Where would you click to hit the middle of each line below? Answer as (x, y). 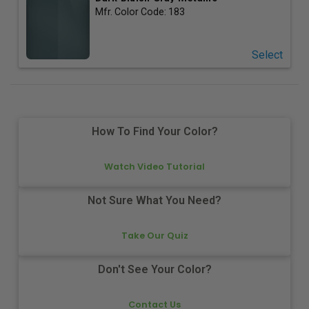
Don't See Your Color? (154, 270)
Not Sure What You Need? (154, 201)
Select (267, 54)
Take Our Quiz (154, 235)
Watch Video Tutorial (154, 166)
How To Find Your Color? (154, 132)
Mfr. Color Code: (131, 11)
